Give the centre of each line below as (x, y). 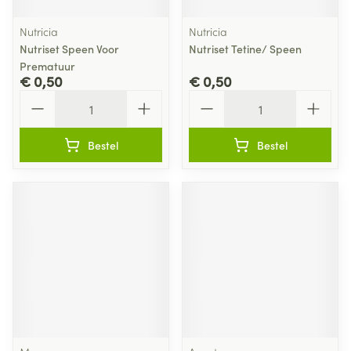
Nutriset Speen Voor (69, 49)
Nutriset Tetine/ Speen (245, 49)
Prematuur (47, 66)
